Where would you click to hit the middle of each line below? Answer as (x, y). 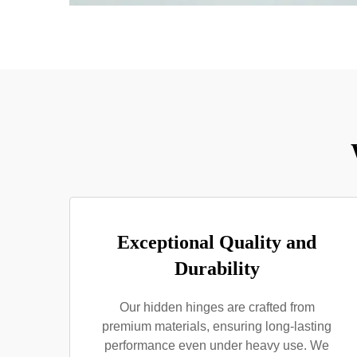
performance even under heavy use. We (217, 345)
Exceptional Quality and (217, 242)
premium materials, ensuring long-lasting (217, 326)
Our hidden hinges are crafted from (217, 307)
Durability (217, 269)
